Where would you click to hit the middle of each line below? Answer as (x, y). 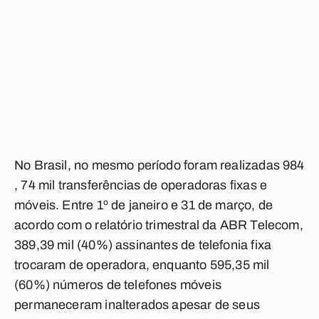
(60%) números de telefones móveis (118, 285)
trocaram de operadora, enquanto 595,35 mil (142, 265)
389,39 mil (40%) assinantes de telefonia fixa (143, 245)
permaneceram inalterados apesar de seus (137, 305)
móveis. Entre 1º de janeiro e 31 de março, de (144, 205)
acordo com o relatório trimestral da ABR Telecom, (159, 225)
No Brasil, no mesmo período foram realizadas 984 (159, 165)
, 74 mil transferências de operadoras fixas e (141, 185)
